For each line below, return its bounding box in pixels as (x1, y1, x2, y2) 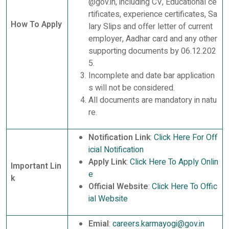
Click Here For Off (154, 131, 217, 144)
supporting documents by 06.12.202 (88, 44, 216, 57)
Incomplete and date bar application (88, 69, 215, 82)
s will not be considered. (88, 81, 175, 94)
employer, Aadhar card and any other (88, 32, 217, 45)
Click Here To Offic (152, 180, 217, 193)
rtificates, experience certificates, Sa (88, 8, 217, 20)
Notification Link (88, 131, 150, 144)
